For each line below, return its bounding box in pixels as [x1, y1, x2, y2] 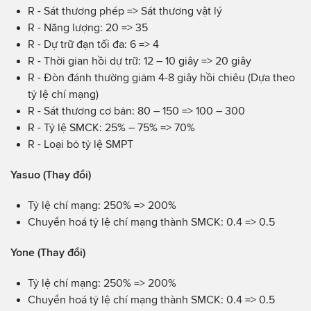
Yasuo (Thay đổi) [10, 168, 91, 180]
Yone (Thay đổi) [10, 246, 85, 258]
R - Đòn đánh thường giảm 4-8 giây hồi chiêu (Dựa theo [28, 71, 295, 83]
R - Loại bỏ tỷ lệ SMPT [28, 137, 133, 150]
